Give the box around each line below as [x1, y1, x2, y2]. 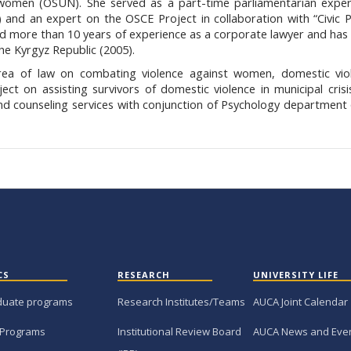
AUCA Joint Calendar [252, 295, 348, 309]
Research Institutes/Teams [118, 295, 246, 309]
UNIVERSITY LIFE [252, 269, 338, 281]
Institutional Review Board [118, 324, 242, 339]
